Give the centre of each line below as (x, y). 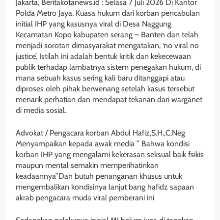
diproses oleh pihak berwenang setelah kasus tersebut (105, 88)
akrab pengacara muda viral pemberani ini (85, 197)
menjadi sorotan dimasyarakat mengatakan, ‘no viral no (107, 45)
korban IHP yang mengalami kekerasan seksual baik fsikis (110, 154)
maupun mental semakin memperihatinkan (87, 165)
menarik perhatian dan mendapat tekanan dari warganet (109, 99)
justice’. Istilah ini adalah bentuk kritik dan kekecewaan (103, 56)
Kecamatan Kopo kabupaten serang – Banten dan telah (107, 34)
